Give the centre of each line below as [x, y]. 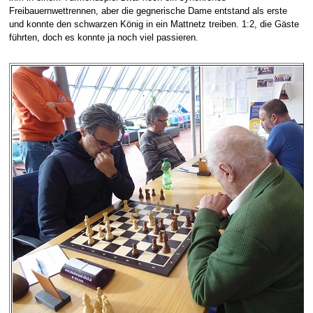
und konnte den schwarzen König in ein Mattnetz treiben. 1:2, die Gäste [154, 25]
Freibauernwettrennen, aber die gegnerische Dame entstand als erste [148, 12]
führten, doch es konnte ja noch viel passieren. [103, 38]
